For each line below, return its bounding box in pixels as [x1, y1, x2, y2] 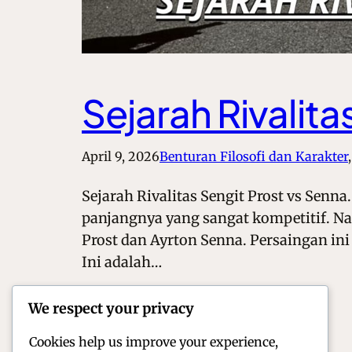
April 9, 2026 [82, 148, 159, 165]
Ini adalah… [82, 253, 162, 272]
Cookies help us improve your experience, [29, 334, 278, 350]
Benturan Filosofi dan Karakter [159, 148, 348, 165]
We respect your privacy [28, 299, 194, 318]
